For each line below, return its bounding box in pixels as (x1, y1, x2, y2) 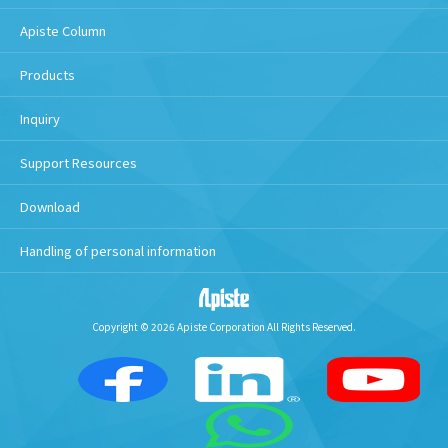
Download (20, 196, 80, 216)
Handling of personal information (20, 240, 216, 260)
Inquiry (20, 108, 60, 128)
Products (20, 64, 75, 84)
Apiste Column (20, 20, 106, 40)
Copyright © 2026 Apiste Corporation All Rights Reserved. (92, 319, 356, 335)
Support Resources (20, 152, 137, 172)
